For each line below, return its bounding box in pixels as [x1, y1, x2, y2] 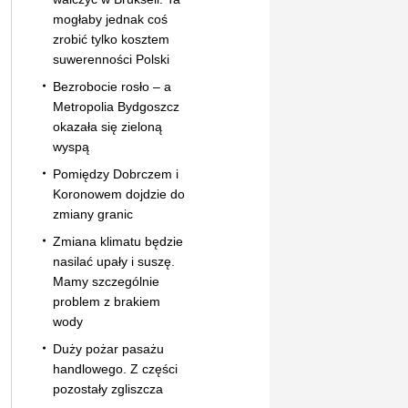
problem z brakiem [52, 293, 160, 309]
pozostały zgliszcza [52, 381, 163, 396]
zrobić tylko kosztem [52, 31, 169, 46]
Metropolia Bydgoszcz [52, 98, 179, 114]
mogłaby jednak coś [52, 11, 168, 26]
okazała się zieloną [52, 118, 162, 134]
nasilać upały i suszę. [52, 253, 175, 269]
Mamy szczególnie [52, 273, 159, 289]
